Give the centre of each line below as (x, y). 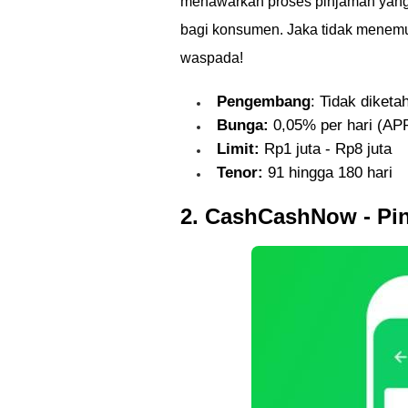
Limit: (238, 149)
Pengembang (264, 102)
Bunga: (243, 125)
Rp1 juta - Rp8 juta (326, 149)
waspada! (212, 58)
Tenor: (240, 173)
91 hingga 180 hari (328, 173)
